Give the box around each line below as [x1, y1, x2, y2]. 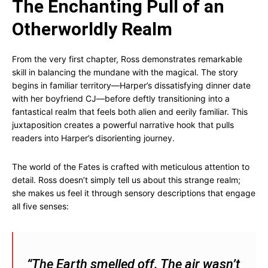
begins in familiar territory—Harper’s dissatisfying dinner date [12, 80, 251, 90]
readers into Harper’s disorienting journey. [12, 133, 175, 143]
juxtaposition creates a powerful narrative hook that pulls [12, 120, 234, 130]
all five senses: [12, 201, 69, 211]
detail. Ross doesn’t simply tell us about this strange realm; [12, 175, 240, 185]
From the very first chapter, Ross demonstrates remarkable [12, 54, 242, 64]
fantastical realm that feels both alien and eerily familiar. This [12, 106, 248, 117]
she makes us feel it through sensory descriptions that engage [12, 188, 255, 198]
